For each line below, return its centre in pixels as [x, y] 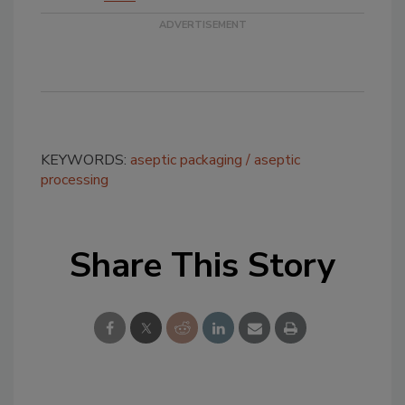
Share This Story [202, 265]
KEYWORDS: [85, 160]
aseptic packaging [186, 160]
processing [75, 180]
